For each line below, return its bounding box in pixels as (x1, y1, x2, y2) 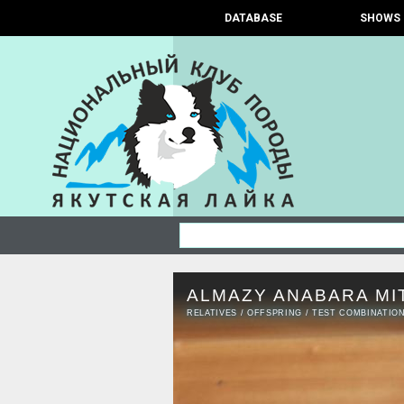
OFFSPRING (247, 308, 303, 317)
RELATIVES (187, 308, 238, 317)
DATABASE (224, 12, 282, 24)
